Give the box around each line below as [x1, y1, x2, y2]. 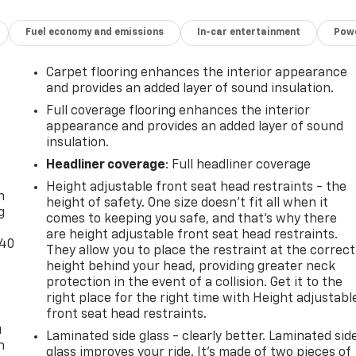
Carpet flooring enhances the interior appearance [46, 66, 348, 79]
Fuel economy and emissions [25, 27, 164, 37]
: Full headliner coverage [165, 158, 311, 172]
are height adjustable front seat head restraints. [46, 228, 339, 242]
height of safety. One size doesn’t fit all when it [46, 196, 329, 210]
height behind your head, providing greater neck [46, 260, 336, 273]
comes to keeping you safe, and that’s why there [46, 212, 338, 226]
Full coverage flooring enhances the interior [46, 104, 311, 118]
